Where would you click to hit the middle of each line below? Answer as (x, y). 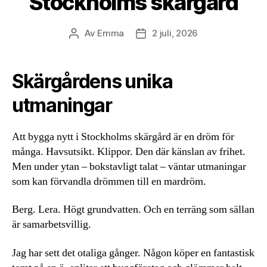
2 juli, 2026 (175, 33)
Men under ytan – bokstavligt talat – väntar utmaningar (129, 166)
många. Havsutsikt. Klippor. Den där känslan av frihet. (129, 151)
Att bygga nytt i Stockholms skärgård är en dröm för (123, 136)
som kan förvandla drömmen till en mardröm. (109, 181)
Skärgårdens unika (92, 81)
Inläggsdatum (170, 33)
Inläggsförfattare (109, 33)
